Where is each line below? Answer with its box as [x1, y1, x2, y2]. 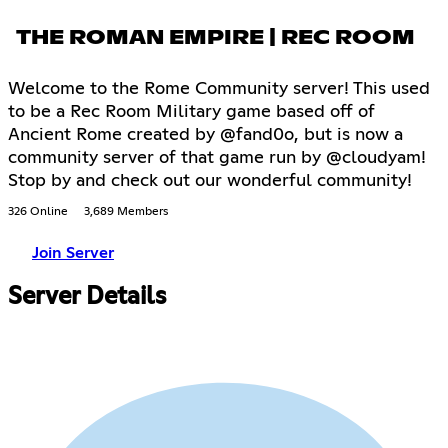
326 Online [8, 205, 68, 218]
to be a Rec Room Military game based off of [8, 102, 375, 121]
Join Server [32, 244, 114, 261]
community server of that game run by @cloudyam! [8, 148, 426, 167]
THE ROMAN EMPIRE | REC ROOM [16, 27, 415, 48]
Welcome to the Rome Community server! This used [8, 79, 430, 98]
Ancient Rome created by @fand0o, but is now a [8, 125, 403, 144]
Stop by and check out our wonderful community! [8, 171, 412, 190]
